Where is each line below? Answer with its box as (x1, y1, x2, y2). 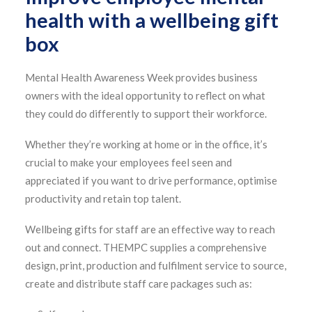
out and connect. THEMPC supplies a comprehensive (25, 241, 267, 253)
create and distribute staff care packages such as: (25, 277, 252, 290)
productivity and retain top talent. (25, 192, 181, 205)
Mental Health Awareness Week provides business (25, 71, 258, 84)
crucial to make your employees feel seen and (25, 156, 232, 169)
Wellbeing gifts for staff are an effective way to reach (25, 223, 275, 235)
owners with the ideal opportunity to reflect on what (25, 89, 265, 102)
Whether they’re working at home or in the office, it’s (25, 138, 267, 150)
